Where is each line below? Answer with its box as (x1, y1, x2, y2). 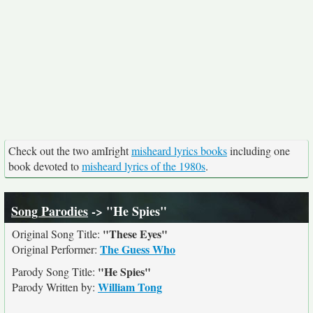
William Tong (98, 279, 162, 295)
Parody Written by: (12, 279, 98, 294)
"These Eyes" (103, 226, 168, 242)
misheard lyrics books (131, 143, 227, 158)
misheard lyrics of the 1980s (82, 159, 205, 173)
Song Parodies (11, 202, 88, 220)
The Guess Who (100, 241, 175, 257)
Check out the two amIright (8, 143, 131, 158)
